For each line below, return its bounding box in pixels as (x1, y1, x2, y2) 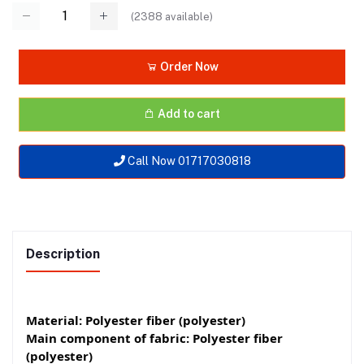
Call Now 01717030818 (124, 154, 251, 168)
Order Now (157, 59, 219, 73)
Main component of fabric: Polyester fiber (26, 329, 283, 346)
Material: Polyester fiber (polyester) (26, 311, 245, 328)
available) (162, 10, 213, 23)
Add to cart (158, 107, 220, 121)
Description (26, 245, 100, 262)
